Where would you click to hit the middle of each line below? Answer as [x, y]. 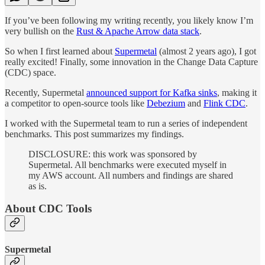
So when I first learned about [60, 51]
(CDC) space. [30, 72]
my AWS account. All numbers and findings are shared [131, 175]
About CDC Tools [48, 209]
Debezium [166, 103]
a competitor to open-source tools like [76, 103]
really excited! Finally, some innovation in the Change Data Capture [131, 62]
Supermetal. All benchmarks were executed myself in [127, 164]
